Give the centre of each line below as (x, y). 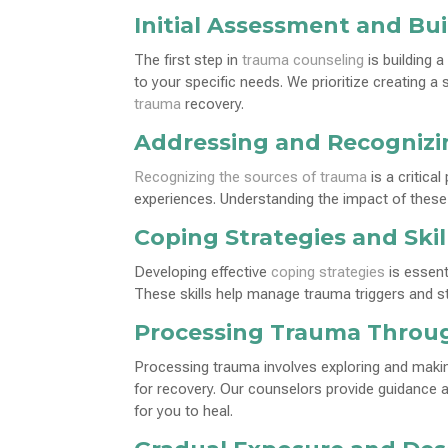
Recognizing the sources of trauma (251, 176)
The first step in (188, 59)
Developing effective (203, 271)
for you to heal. (184, 410)
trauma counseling (303, 59)
